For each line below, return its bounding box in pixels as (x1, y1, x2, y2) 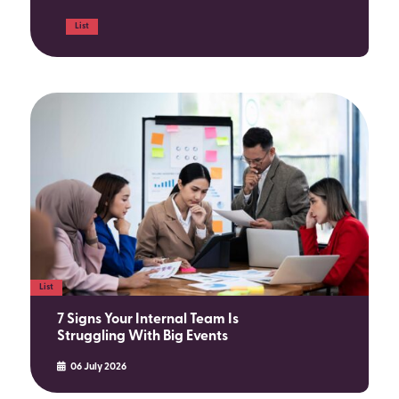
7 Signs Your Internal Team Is (56, 313, 239, 328)
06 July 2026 (69, 362, 126, 373)
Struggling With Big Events (56, 330, 231, 345)
